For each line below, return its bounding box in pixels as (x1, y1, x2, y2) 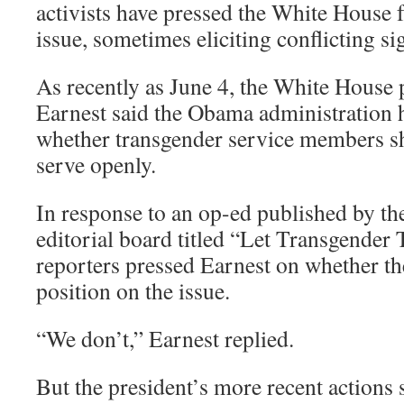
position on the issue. (36, 275, 230, 307)
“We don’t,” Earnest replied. (36, 323, 294, 354)
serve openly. (36, 149, 156, 180)
